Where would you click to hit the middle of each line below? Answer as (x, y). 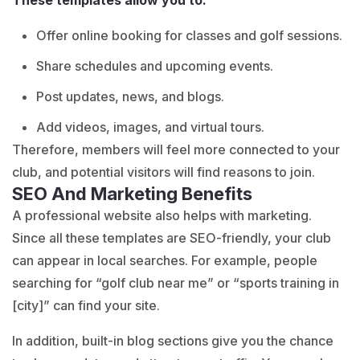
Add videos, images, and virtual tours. (150, 127)
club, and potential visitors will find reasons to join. (164, 172)
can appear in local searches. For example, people (165, 260)
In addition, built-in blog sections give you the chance (173, 340)
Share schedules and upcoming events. (155, 65)
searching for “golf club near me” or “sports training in (176, 282)
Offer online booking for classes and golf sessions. (189, 35)
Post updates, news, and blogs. (130, 96)
